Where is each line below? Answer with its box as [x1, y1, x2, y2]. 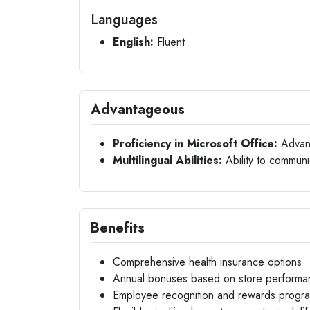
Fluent [154, 34, 185, 50]
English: [113, 34, 154, 50]
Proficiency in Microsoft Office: [113, 136, 277, 152]
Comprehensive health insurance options [113, 254, 302, 270]
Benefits [91, 218, 145, 238]
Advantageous [91, 100, 185, 120]
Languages [91, 10, 158, 30]
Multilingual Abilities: [113, 152, 222, 168]
